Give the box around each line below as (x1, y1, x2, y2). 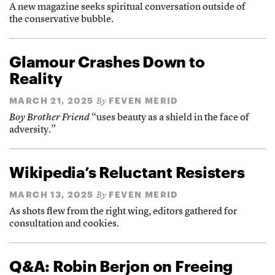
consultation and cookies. (9, 219, 119, 230)
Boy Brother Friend (9, 113, 90, 123)
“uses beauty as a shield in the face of (90, 113, 249, 123)
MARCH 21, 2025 (9, 95, 94, 106)
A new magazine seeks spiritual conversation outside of (9, 2, 246, 13)
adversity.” (9, 125, 56, 136)
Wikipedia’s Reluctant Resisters (9, 163, 245, 182)
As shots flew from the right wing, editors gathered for (9, 207, 237, 217)
